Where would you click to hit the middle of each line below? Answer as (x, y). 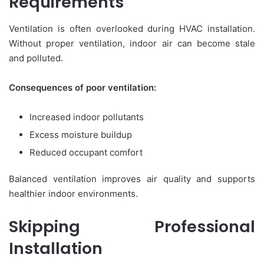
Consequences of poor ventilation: (82, 87)
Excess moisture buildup (81, 134)
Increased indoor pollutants (87, 117)
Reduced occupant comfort (86, 152)
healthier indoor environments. (73, 193)
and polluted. (36, 58)
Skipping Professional (132, 226)
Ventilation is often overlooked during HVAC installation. (132, 28)
